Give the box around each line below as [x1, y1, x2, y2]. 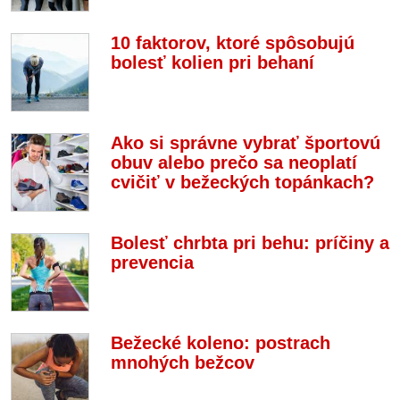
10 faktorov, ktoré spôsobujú [111, 33, 354, 53]
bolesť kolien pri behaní [111, 53, 314, 72]
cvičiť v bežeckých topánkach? [111, 172, 374, 192]
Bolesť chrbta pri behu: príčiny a [111, 233, 389, 253]
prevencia [111, 253, 194, 272]
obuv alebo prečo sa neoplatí [111, 153, 357, 172]
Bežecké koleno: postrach [111, 333, 330, 353]
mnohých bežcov [111, 353, 254, 372]
